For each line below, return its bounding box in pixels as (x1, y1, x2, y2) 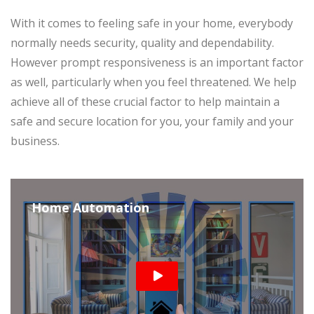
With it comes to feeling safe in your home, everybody (11, 15, 293, 32)
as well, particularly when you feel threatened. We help (11, 74, 296, 90)
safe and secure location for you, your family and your (11, 114, 294, 130)
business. (11, 133, 60, 149)
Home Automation (32, 199, 149, 217)
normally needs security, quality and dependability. (11, 35, 274, 51)
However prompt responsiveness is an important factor (11, 55, 303, 71)
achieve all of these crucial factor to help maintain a (11, 94, 280, 110)
